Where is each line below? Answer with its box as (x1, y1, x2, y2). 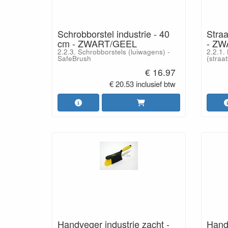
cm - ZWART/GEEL (58, 36, 137, 50)
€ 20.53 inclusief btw (109, 78, 176, 90)
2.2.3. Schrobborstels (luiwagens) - (58, 46, 170, 56)
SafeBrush (58, 53, 91, 63)
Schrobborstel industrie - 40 (58, 26, 169, 40)
